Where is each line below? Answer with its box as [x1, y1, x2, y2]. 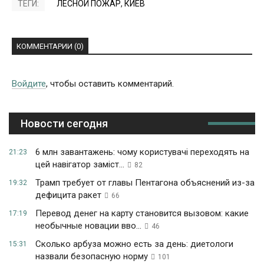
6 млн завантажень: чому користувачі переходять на [35, 147, 249, 158]
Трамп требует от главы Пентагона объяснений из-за [35, 177, 255, 189]
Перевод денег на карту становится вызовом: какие [35, 208, 249, 219]
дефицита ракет [35, 190, 101, 201]
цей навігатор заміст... [35, 159, 124, 170]
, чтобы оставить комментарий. [46, 78, 174, 90]
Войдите [12, 78, 46, 90]
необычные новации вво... [35, 220, 141, 232]
